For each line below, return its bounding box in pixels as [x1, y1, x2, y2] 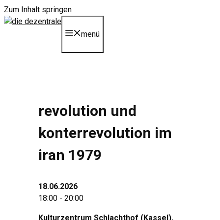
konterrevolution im [38, 124, 172, 141]
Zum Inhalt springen [4, 5, 72, 14]
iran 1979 [38, 146, 102, 164]
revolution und [38, 102, 137, 119]
